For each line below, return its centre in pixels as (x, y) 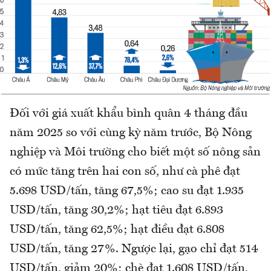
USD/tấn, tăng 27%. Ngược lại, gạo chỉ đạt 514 (134, 250)
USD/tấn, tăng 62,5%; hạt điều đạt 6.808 (117, 230)
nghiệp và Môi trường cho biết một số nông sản (135, 153)
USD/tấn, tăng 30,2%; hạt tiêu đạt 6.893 (116, 211)
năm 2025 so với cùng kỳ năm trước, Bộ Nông (131, 133)
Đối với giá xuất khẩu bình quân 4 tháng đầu (129, 114)
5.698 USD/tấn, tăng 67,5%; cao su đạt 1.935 (127, 191)
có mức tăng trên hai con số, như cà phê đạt (125, 172)
